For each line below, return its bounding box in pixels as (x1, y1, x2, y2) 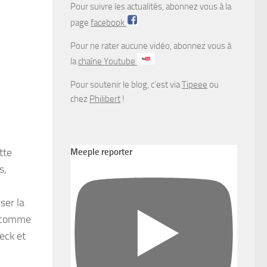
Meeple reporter (70, 146, 132, 157)
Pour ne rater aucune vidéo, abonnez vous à (70, 40, 231, 51)
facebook (91, 17, 126, 28)
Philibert (89, 93, 120, 104)
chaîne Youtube (78, 55, 137, 67)
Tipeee (182, 79, 207, 90)
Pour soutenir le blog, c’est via (70, 79, 182, 90)
